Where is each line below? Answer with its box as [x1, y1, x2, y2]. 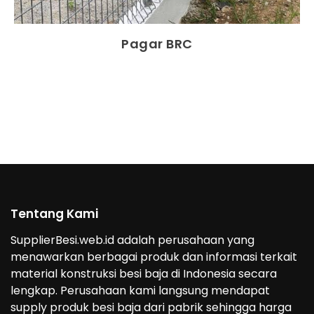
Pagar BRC [121, 35, 193, 53]
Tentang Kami [11, 205, 98, 223]
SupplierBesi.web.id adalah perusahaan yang [11, 231, 254, 248]
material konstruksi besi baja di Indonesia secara [11, 265, 277, 282]
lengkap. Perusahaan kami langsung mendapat [11, 282, 270, 299]
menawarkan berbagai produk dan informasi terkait [11, 248, 297, 265]
